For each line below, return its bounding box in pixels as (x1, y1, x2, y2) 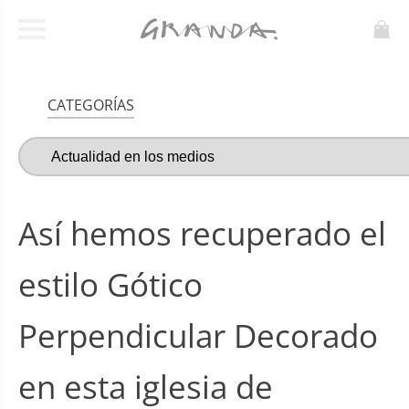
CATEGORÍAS (47, 94, 134, 115)
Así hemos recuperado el (18, 211, 386, 255)
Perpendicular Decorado (18, 313, 378, 357)
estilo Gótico (18, 262, 203, 306)
